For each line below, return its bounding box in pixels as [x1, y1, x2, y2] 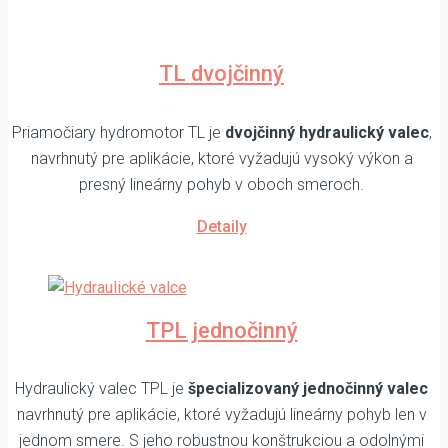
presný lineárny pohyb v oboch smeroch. [79, 174, 364, 194]
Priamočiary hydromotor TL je [11, 122, 225, 142]
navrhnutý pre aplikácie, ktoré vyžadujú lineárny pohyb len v [16, 405, 427, 425]
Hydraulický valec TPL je [15, 379, 188, 399]
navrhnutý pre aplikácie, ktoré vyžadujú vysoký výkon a [30, 148, 413, 168]
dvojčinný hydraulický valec [224, 122, 429, 142]
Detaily [196, 216, 247, 236]
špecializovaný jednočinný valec [188, 379, 428, 399]
